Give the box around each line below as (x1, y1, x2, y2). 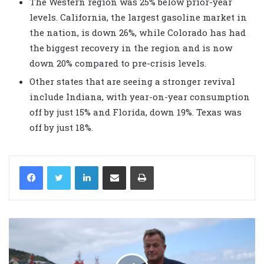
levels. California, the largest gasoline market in (29, 11, 247, 23)
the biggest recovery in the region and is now (29, 41, 232, 54)
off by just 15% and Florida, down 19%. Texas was (29, 105, 242, 118)
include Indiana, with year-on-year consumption (29, 90, 250, 103)
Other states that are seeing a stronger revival (29, 75, 235, 87)
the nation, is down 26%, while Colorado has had (29, 26, 246, 38)
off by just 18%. (29, 121, 93, 133)
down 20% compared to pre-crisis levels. (29, 57, 206, 69)
